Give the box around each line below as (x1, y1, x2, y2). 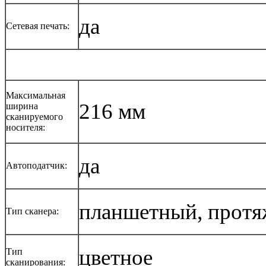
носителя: (6, 122, 45, 132)
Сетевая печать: (6, 20, 69, 31)
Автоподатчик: (6, 160, 67, 170)
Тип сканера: (6, 205, 59, 216)
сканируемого (6, 111, 63, 122)
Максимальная (6, 90, 65, 100)
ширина (6, 100, 38, 111)
